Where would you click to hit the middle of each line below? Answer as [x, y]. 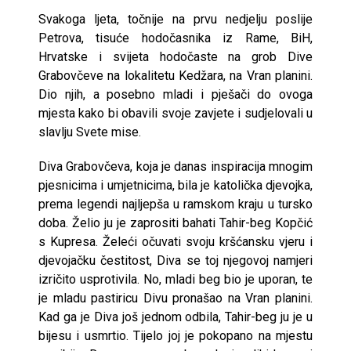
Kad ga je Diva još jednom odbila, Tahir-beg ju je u [175, 317]
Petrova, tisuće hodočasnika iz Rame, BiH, [175, 38]
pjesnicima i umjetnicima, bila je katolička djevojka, [175, 185]
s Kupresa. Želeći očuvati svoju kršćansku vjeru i [175, 241]
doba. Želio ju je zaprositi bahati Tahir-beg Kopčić [175, 223]
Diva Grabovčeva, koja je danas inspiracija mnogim [175, 166]
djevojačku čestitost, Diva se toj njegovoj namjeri [175, 260]
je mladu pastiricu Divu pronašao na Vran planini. [175, 298]
